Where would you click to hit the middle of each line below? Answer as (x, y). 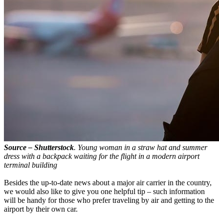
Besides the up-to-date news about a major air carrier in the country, (108, 182)
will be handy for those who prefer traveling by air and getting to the (109, 200)
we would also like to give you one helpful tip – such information (104, 191)
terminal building (31, 165)
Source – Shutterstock (39, 147)
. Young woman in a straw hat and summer (141, 147)
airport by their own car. (41, 209)
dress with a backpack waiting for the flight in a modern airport (102, 156)
